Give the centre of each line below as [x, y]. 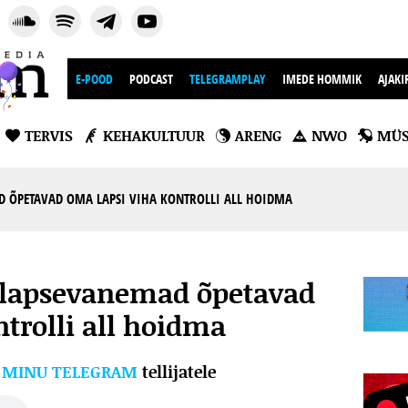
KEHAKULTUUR [154, 136]
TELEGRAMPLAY [228, 79]
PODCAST [151, 79]
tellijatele [177, 372]
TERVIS [49, 136]
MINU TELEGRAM [70, 372]
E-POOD [94, 79]
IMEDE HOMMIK [322, 79]
